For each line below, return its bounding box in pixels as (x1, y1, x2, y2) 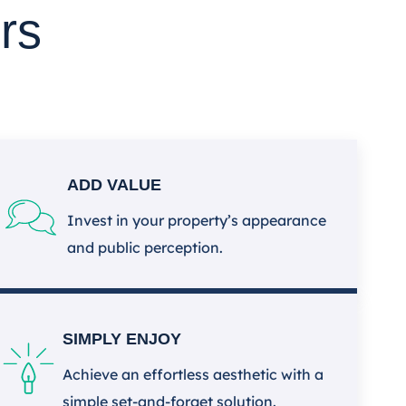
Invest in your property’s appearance (67, 211, 327, 229)
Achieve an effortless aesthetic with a (63, 365, 324, 383)
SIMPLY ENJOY (63, 330, 182, 348)
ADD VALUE (67, 176, 162, 194)
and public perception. (67, 238, 224, 256)
